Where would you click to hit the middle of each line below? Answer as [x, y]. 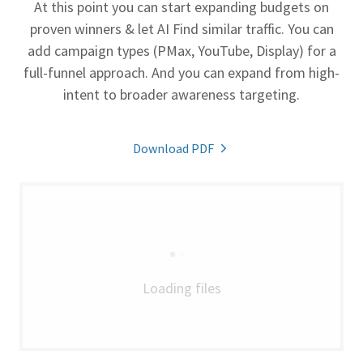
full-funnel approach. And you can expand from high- [181, 73]
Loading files [181, 288]
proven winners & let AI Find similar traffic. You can [181, 29]
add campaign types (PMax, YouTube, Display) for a [181, 51]
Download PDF [173, 148]
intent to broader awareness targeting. [181, 94]
